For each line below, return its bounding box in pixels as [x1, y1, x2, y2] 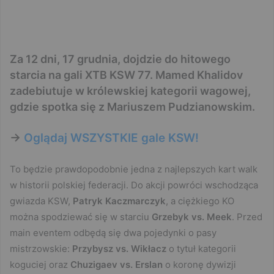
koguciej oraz [10, 258, 70, 270]
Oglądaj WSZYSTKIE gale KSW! [24, 130, 199, 145]
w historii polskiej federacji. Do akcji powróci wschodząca [10, 179, 258, 191]
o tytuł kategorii [166, 242, 236, 254]
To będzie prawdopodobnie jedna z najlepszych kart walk [10, 163, 257, 175]
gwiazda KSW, [10, 194, 73, 207]
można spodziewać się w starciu [10, 210, 152, 223]
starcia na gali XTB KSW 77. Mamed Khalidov [10, 68, 243, 81]
